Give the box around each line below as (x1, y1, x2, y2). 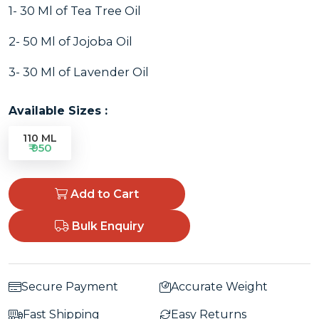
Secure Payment (21, 279, 118, 293)
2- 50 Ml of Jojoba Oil (9, 33, 132, 48)
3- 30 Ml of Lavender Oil (9, 64, 149, 79)
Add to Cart (68, 187, 139, 201)
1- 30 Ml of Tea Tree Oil (9, 3, 141, 18)
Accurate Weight (171, 279, 268, 293)
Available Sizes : (9, 103, 108, 117)
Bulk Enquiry (69, 219, 144, 233)
